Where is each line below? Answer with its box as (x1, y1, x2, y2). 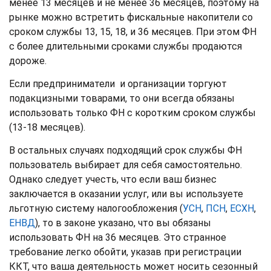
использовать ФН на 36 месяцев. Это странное (9, 231, 226, 243)
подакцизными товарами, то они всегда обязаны (9, 92, 235, 104)
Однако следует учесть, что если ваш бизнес (9, 173, 217, 185)
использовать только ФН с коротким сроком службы (9, 106, 256, 119)
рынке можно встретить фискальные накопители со (9, 11, 253, 23)
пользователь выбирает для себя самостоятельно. (9, 158, 242, 171)
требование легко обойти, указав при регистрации (9, 246, 241, 258)
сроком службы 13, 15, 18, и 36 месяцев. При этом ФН (9, 25, 256, 38)
